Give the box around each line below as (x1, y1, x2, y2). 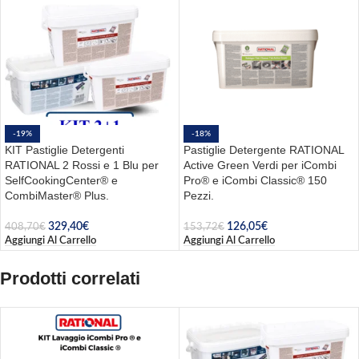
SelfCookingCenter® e (5, 173, 118, 187)
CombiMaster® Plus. (5, 188, 109, 202)
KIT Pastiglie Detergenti (5, 143, 124, 156)
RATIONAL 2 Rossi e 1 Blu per (5, 158, 159, 171)
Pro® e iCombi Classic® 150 (184, 173, 327, 187)
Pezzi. (184, 188, 214, 202)
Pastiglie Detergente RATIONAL (184, 143, 344, 156)
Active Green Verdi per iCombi (184, 158, 337, 171)
